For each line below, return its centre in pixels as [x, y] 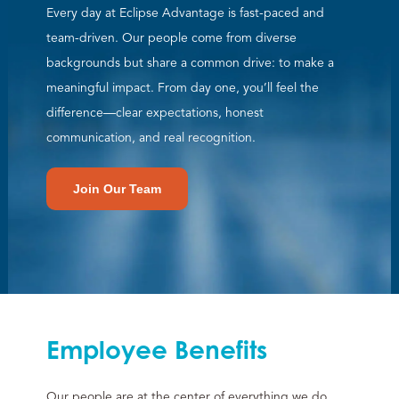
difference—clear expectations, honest [155, 112]
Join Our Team [117, 189]
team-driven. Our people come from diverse [171, 37]
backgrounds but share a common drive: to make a [190, 62]
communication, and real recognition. [151, 137]
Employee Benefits [156, 350]
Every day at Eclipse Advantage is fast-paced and [185, 12]
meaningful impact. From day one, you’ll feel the [182, 87]
